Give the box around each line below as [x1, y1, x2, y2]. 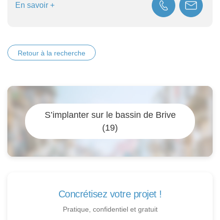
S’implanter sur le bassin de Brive [44, 110, 176, 120]
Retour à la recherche [18, 49, 85, 57]
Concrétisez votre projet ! [58, 189, 162, 200]
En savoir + [15, 1, 55, 10]
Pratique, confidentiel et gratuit [62, 205, 158, 214]
